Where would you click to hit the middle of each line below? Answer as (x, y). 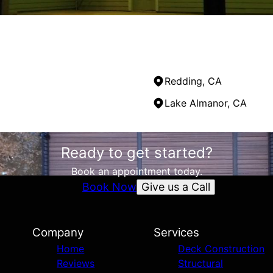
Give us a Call (176, 186)
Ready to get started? (136, 153)
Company (58, 233)
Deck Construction (222, 249)
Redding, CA (193, 81)
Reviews (76, 264)
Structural (201, 264)
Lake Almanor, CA (206, 103)
